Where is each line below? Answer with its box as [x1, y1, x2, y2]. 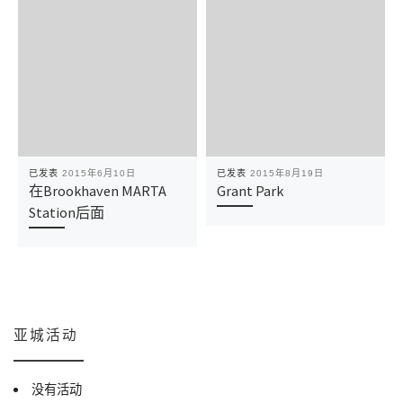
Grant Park [216, 182, 283, 201]
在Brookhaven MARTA [28, 182, 166, 201]
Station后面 [28, 203, 104, 222]
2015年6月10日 [61, 168, 136, 179]
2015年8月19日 [249, 168, 324, 179]
